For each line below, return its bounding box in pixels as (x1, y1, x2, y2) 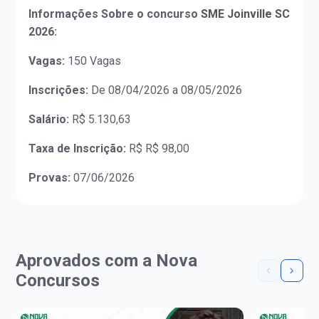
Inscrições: (28, 83, 89, 98)
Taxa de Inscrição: (28, 142, 127, 156)
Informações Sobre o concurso (28, 7, 199, 21)
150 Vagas (65, 54, 122, 68)
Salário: (28, 113, 70, 127)
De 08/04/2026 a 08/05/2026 (88, 83, 243, 98)
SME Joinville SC (198, 7, 291, 21)
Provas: (28, 171, 71, 185)
